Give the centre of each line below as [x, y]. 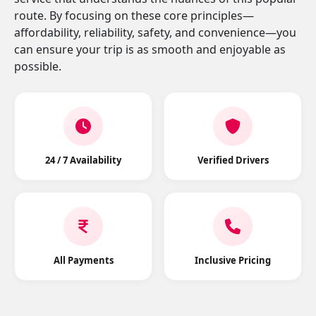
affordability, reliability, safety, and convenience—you [155, 32]
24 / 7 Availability [83, 160]
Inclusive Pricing [233, 260]
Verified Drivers [233, 160]
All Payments [83, 260]
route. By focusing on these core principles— [134, 16]
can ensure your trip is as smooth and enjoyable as [150, 49]
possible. [38, 66]
